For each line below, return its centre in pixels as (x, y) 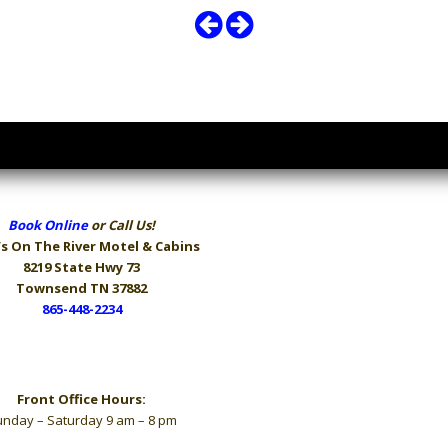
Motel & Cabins (149, 246)
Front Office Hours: (81, 399)
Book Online (48, 225)
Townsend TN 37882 (81, 288)
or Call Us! (121, 225)
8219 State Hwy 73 (81, 267)
